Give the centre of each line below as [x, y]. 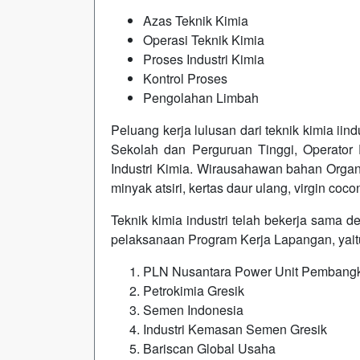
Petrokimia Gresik [194, 290]
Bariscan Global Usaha [209, 348]
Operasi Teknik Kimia [204, 40]
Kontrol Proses [185, 78]
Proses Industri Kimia [204, 59]
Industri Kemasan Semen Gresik [235, 329]
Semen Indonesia [193, 310]
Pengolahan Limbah [201, 98]
